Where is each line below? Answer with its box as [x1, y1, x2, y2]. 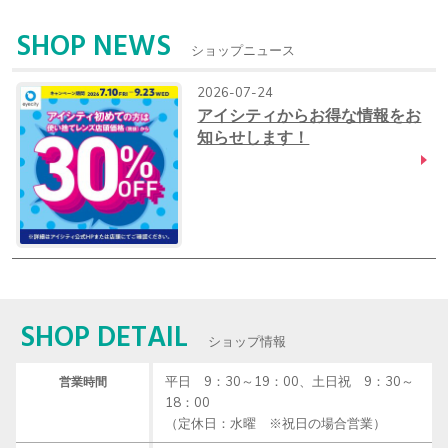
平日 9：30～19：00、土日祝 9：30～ [165, 372, 414, 389]
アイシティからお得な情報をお [197, 104, 422, 125]
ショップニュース [191, 40, 295, 62]
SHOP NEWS [16, 24, 171, 71]
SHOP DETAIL [20, 315, 188, 362]
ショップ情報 [208, 331, 286, 353]
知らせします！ [197, 126, 310, 147]
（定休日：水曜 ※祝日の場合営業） [165, 414, 386, 431]
